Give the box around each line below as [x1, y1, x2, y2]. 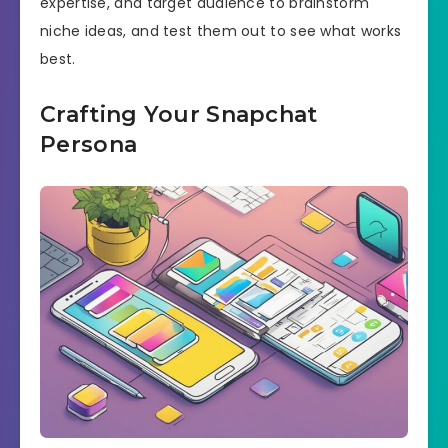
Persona [40, 131, 138, 159]
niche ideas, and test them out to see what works [40, 21, 402, 42]
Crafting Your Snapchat [40, 101, 318, 129]
